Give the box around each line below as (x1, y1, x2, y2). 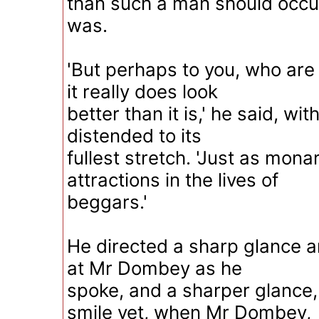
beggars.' (67, 191, 147, 213)
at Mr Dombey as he (67, 257, 242, 279)
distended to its (67, 125, 202, 147)
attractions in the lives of (67, 169, 278, 191)
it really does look (67, 80, 218, 103)
